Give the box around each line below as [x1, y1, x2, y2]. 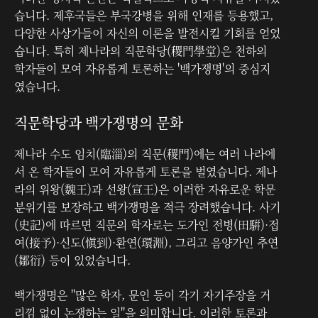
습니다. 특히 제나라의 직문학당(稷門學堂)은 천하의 [14, 42, 267, 59]
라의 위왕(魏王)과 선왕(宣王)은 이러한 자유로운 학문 [14, 180, 275, 197]
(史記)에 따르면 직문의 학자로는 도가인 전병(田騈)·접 [14, 216, 279, 233]
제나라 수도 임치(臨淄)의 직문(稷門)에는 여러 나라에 [14, 145, 275, 162]
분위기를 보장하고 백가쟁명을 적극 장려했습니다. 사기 [14, 198, 280, 215]
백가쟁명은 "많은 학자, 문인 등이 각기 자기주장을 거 [14, 286, 270, 303]
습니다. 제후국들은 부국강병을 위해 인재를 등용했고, [14, 6, 273, 23]
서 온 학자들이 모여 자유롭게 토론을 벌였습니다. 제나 [14, 163, 277, 180]
